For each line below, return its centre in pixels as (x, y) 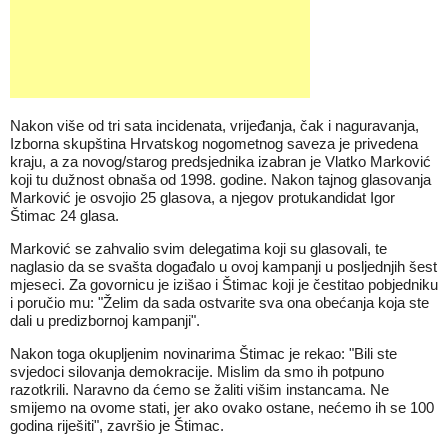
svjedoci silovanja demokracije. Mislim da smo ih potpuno (197, 371)
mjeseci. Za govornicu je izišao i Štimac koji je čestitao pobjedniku (224, 284)
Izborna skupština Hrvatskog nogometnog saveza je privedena (214, 143)
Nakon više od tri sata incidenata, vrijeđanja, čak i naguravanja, (214, 125)
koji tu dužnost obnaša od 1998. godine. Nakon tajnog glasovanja (220, 179)
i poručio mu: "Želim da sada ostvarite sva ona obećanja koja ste (219, 302)
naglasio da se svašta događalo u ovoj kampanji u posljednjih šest (223, 266)
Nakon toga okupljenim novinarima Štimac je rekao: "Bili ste (203, 353)
